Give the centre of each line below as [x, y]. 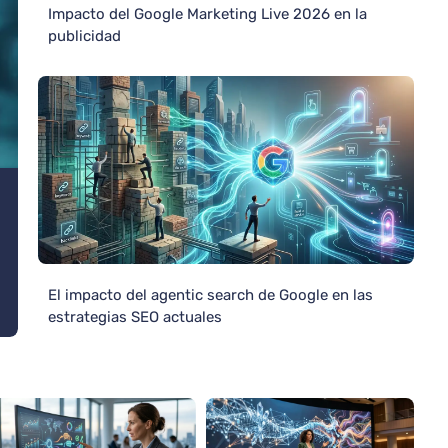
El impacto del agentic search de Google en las [210, 295]
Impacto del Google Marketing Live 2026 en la [207, 14]
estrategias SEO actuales [135, 317]
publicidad [84, 36]
